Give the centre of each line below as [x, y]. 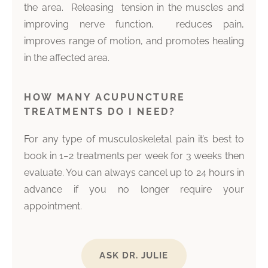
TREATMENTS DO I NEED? [100, 112]
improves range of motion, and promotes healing [134, 41]
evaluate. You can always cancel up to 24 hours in [134, 173]
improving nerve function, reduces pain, [134, 25]
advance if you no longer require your [134, 190]
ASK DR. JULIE [134, 256]
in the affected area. [67, 58]
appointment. [53, 206]
